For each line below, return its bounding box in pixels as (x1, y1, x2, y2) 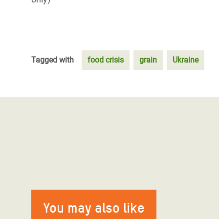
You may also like (43, 199, 145, 216)
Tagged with (31, 55, 74, 65)
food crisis (88, 55, 124, 65)
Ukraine (173, 55, 198, 65)
